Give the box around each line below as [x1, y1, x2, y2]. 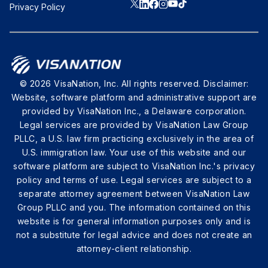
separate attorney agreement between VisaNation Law [19, 188, 249, 199]
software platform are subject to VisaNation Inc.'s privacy [13, 160, 255, 171]
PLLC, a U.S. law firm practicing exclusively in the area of [14, 133, 254, 144]
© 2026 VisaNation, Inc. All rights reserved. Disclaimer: [19, 78, 249, 89]
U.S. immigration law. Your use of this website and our [22, 147, 246, 157]
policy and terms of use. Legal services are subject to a [16, 174, 252, 185]
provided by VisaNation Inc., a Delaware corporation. [22, 105, 246, 116]
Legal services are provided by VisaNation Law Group [19, 119, 249, 130]
